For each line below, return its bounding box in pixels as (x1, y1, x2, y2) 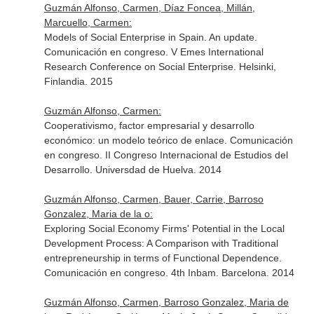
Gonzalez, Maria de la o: (43, 208, 153, 219)
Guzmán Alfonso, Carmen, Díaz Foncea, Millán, (43, 2, 255, 13)
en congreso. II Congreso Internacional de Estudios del (43, 149, 288, 161)
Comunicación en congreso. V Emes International (43, 46, 264, 57)
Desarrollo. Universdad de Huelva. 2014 (43, 164, 221, 175)
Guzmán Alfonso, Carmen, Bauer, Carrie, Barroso (43, 193, 264, 205)
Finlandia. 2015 (43, 76, 113, 87)
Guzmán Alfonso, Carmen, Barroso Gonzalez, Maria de (43, 296, 289, 308)
